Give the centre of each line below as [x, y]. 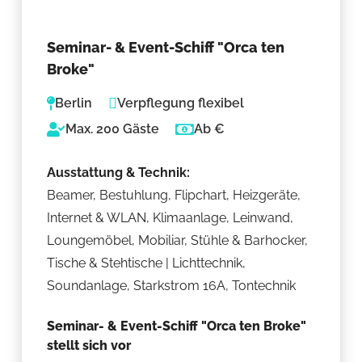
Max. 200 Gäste [113, 128]
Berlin [74, 103]
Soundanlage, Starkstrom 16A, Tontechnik [172, 285]
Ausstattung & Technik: [119, 172]
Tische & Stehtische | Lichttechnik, [147, 263]
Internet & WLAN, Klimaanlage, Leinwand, [170, 217]
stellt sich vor [89, 345]
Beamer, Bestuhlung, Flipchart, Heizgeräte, [174, 195]
